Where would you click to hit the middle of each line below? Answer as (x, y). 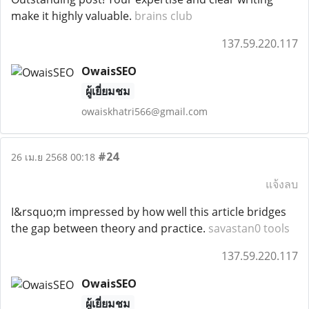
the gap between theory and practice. (110, 228)
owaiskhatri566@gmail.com (144, 111)
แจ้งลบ (282, 184)
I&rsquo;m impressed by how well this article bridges (149, 212)
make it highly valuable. (73, 16)
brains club (163, 16)
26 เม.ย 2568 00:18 (53, 157)
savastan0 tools (249, 228)
